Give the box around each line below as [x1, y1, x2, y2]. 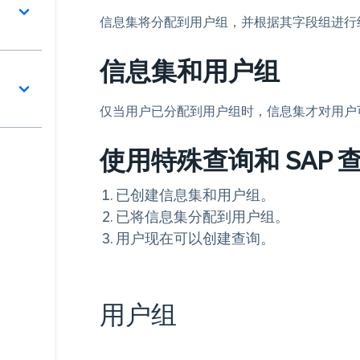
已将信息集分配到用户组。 [116, 209, 289, 225]
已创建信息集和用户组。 [116, 187, 275, 203]
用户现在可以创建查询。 [116, 231, 275, 247]
